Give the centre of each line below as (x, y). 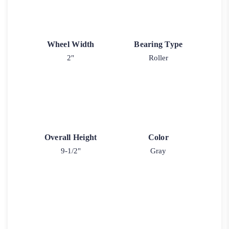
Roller (158, 58)
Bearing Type (158, 44)
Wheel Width (71, 44)
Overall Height (71, 137)
